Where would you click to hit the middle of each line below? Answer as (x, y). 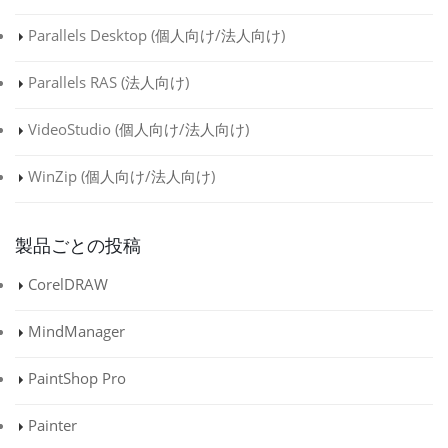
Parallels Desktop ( (91, 35)
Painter (52, 425)
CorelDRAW (68, 284)
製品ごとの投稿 (78, 245)
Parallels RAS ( (76, 82)
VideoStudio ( (73, 129)
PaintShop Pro (77, 378)
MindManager (76, 331)
